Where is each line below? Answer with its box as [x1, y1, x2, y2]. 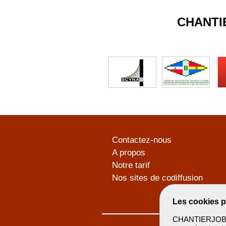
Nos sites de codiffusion [112, 173, 203, 183]
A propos [112, 148, 145, 158]
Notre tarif [112, 160, 150, 171]
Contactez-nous [112, 135, 172, 145]
